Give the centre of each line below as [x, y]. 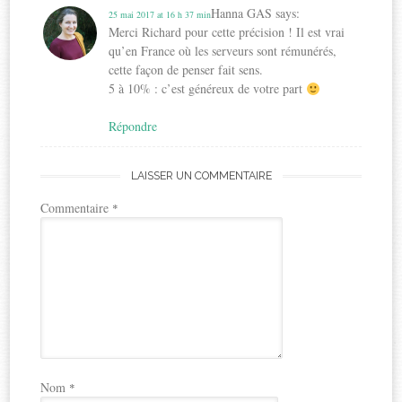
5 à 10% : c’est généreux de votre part [208, 89]
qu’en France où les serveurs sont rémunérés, [223, 51]
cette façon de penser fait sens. [186, 70]
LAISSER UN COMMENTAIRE [201, 176]
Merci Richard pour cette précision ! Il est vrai [227, 32]
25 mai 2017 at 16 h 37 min [160, 15]
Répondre [133, 127]
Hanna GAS [242, 13]
